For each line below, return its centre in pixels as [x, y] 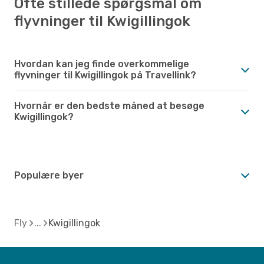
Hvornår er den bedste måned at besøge [109, 105]
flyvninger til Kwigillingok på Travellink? [105, 75]
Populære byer [49, 175]
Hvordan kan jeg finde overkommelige [102, 64]
